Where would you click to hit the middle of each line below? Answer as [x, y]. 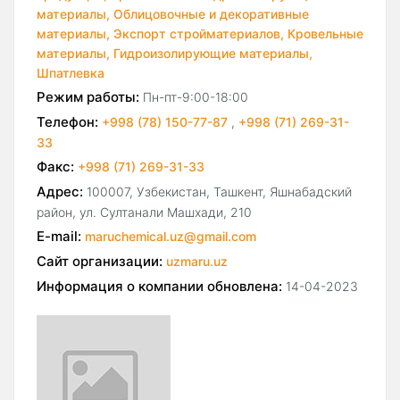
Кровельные [325, 34]
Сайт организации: [100, 262]
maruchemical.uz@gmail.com [171, 237]
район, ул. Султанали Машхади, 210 [144, 212]
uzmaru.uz [197, 262]
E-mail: [59, 237]
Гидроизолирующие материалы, [213, 54]
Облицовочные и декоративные [211, 14]
